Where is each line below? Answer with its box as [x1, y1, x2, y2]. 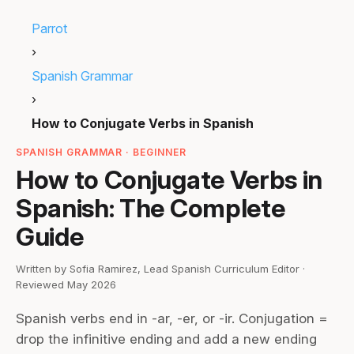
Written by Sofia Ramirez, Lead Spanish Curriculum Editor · [16, 262, 305, 275]
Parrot [32, 21, 67, 36]
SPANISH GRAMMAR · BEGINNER [16, 146, 186, 158]
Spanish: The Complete [16, 193, 285, 224]
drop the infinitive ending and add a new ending [16, 331, 317, 347]
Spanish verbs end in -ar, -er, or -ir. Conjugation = [16, 311, 328, 326]
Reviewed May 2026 [16, 278, 116, 291]
